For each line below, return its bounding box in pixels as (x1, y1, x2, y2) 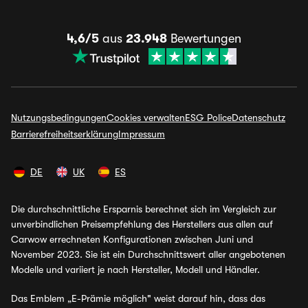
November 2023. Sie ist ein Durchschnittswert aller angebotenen (11, 249, 285, 260)
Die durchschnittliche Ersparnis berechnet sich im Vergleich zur (11, 203, 276, 214)
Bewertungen (167, 32, 241, 45)
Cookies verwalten (107, 112, 185, 123)
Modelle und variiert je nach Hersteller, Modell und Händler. (11, 264, 260, 275)
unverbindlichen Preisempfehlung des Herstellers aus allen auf (11, 219, 273, 230)
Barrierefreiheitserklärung (11, 129, 118, 140)
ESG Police (185, 112, 232, 123)
